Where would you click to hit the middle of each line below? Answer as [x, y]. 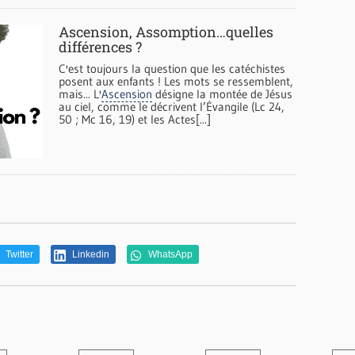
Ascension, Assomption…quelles [166, 32]
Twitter [18, 255]
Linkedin [89, 255]
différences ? [100, 47]
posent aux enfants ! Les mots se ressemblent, [176, 82]
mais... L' [80, 94]
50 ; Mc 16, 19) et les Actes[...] [135, 120]
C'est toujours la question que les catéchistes [172, 69]
